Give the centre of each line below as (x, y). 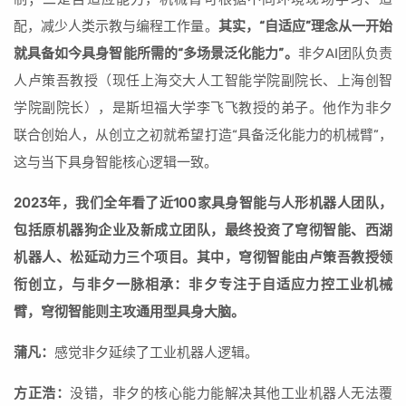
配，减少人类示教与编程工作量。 (116, 27)
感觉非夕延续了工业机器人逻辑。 (156, 353)
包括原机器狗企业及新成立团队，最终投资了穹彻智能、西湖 (203, 231)
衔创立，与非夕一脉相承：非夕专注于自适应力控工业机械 (203, 285)
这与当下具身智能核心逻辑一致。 (116, 163)
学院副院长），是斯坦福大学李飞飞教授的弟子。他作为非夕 (203, 108)
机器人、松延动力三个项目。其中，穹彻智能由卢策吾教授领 (203, 258)
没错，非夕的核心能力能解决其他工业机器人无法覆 (231, 394)
